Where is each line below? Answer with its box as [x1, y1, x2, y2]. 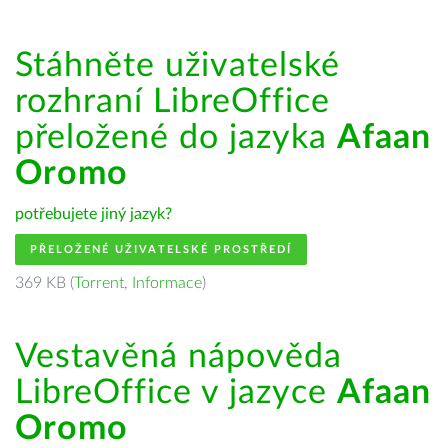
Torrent [74, 275, 124, 291]
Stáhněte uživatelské [15, 49, 340, 83]
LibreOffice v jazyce [15, 376, 337, 410]
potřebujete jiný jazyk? [15, 206, 172, 222]
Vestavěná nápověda [15, 340, 342, 374]
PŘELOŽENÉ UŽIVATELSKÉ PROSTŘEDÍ [30, 244, 292, 255]
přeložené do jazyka [15, 121, 337, 155]
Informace [132, 275, 202, 291]
